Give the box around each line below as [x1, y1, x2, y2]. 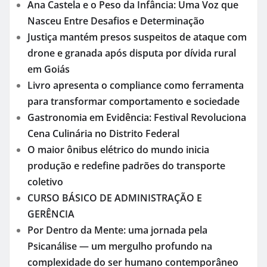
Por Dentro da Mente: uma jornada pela [27, 223, 207, 237]
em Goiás [27, 62, 70, 76]
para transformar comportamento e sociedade [27, 94, 240, 108]
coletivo [27, 175, 63, 188]
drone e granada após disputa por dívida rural [27, 46, 236, 60]
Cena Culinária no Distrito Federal [27, 126, 179, 140]
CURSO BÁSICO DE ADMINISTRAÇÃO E [27, 191, 202, 204]
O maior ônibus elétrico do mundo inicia [27, 142, 209, 156]
